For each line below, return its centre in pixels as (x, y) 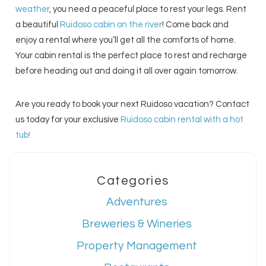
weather (33, 9)
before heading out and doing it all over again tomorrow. (127, 71)
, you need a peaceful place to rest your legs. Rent (148, 9)
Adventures (137, 202)
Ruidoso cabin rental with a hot (182, 120)
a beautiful (38, 25)
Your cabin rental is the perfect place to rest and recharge (132, 56)
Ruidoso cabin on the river (111, 25)
